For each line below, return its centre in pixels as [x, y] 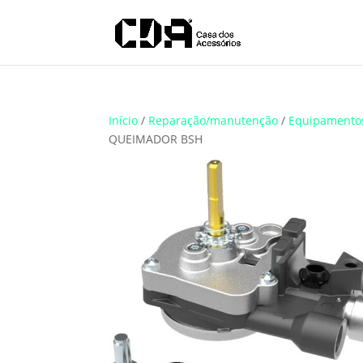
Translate [28, 67]
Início [124, 120]
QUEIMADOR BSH [156, 139]
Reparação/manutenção [214, 120]
